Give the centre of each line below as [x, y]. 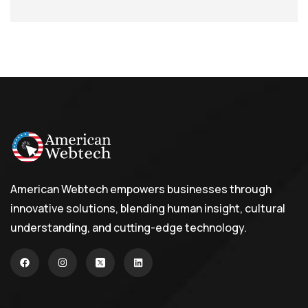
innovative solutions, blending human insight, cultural [148, 208]
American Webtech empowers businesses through [141, 189]
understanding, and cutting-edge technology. [129, 227]
